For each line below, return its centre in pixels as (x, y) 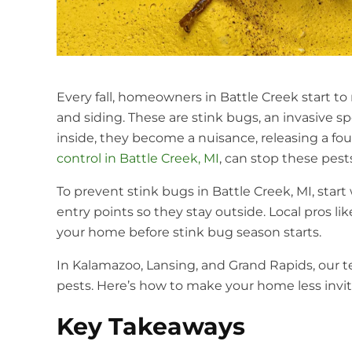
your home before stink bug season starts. (189, 233)
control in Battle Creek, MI (138, 159)
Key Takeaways (151, 327)
